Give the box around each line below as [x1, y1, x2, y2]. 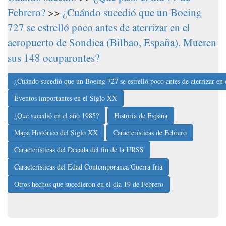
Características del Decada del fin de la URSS [14, 144, 144, 154]
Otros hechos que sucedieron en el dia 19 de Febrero [14, 179, 163, 189]
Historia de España [114, 110, 167, 120]
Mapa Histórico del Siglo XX [14, 127, 98, 137]
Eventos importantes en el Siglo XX [14, 93, 117, 103]
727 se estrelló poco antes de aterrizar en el [8, 20, 190, 34]
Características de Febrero [113, 127, 187, 137]
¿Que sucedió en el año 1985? [14, 110, 99, 120]
